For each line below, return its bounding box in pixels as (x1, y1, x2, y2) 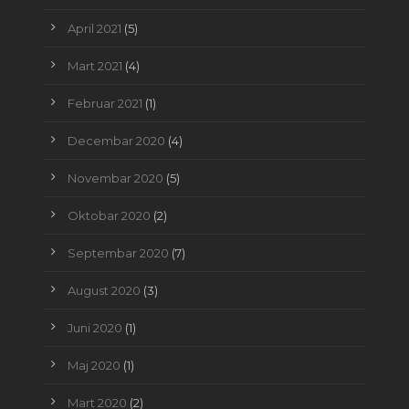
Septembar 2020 (67, 245, 169, 260)
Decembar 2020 (67, 132, 165, 148)
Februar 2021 (67, 95, 142, 110)
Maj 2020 (67, 357, 121, 372)
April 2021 (67, 20, 121, 36)
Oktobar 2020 (67, 207, 151, 223)
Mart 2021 (67, 58, 122, 73)
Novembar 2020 (67, 170, 163, 185)
